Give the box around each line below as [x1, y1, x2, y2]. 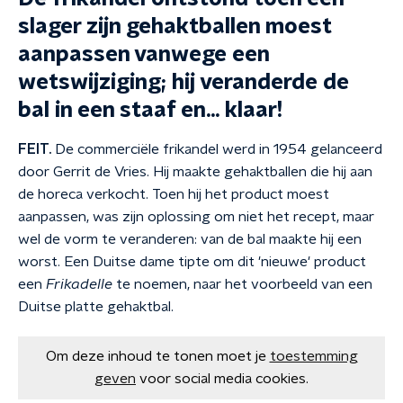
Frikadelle [46, 277, 112, 291]
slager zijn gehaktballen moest [18, 16, 331, 38]
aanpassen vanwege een [18, 44, 269, 66]
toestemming [269, 349, 358, 363]
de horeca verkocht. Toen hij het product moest [18, 187, 329, 201]
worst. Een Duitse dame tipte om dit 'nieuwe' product [18, 255, 366, 269]
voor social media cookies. [139, 372, 309, 386]
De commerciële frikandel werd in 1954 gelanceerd [51, 142, 382, 157]
